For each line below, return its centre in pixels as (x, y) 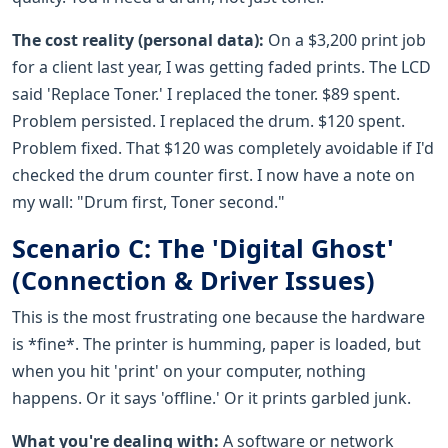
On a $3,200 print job (345, 39)
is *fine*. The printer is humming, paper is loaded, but (216, 343)
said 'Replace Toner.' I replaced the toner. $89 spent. (206, 93)
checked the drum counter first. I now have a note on (213, 174)
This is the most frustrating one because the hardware (218, 316)
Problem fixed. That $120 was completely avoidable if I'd (223, 147)
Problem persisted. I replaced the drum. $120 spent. (208, 120)
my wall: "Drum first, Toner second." (148, 201)
